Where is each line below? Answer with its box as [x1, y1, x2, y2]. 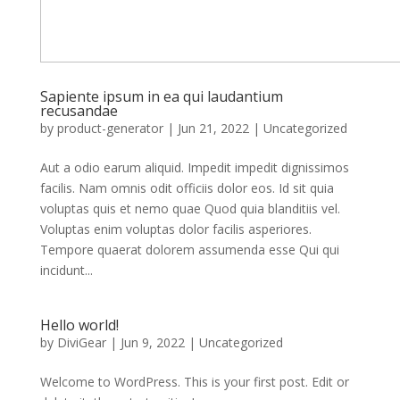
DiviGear [56, 333, 106, 351]
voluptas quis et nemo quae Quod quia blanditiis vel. [39, 199, 340, 217]
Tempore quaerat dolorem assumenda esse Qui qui [39, 240, 339, 258]
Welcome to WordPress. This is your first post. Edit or [39, 372, 349, 390]
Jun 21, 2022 [177, 119, 249, 137]
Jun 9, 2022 [120, 333, 185, 351]
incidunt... [39, 261, 93, 279]
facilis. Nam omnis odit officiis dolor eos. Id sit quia [39, 179, 334, 196]
